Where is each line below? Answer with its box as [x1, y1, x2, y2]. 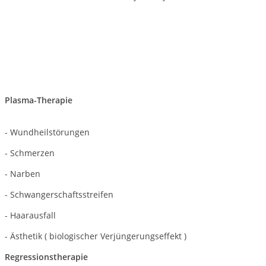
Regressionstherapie [5, 251, 88, 262]
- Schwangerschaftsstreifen [5, 189, 113, 200]
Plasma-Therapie [5, 94, 72, 106]
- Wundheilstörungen [5, 126, 90, 138]
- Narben [5, 168, 40, 179]
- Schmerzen [5, 147, 55, 159]
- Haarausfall [5, 210, 56, 221]
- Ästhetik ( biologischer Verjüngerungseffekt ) [5, 230, 186, 242]
